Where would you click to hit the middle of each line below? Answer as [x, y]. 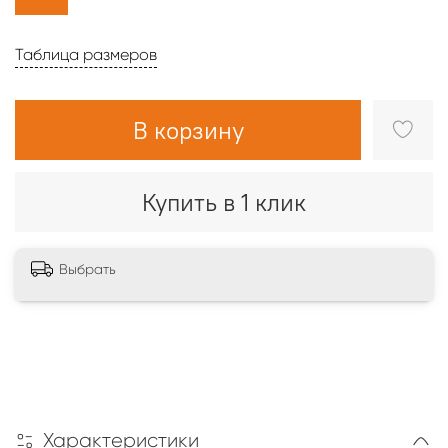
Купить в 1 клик [224, 201]
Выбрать [87, 268]
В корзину [188, 129]
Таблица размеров [86, 54]
